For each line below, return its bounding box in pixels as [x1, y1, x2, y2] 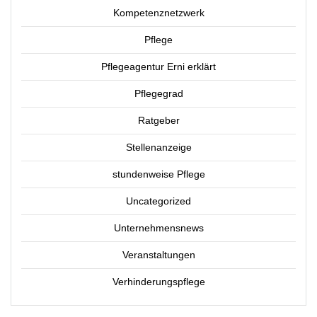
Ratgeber [137, 115, 180, 127]
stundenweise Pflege [112, 168, 205, 180]
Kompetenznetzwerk [113, 7, 204, 19]
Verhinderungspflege [112, 276, 205, 288]
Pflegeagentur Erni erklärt [101, 61, 216, 73]
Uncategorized [126, 195, 191, 207]
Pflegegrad [134, 88, 183, 100]
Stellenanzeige [125, 142, 192, 154]
